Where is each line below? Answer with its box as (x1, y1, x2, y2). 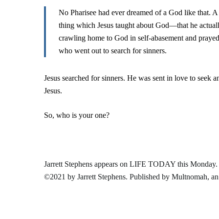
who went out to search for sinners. (59, 46, 167, 55)
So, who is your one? (44, 111, 109, 119)
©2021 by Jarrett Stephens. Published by (44, 173, 172, 181)
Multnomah (172, 173, 207, 181)
